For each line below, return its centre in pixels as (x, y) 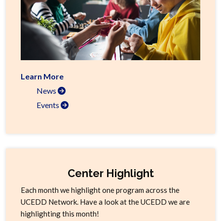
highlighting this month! (60, 213)
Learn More (42, 76)
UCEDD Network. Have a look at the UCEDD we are (105, 202)
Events (49, 105)
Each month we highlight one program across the (100, 190)
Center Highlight (110, 173)
